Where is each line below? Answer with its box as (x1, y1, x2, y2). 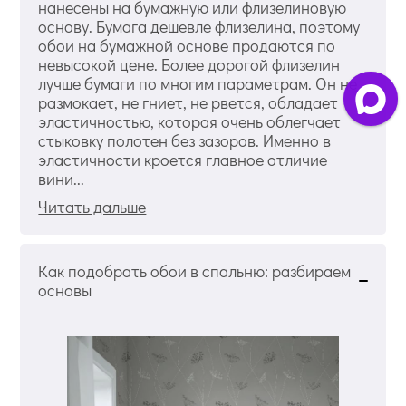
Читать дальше (38, 195, 147, 217)
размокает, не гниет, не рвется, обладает (38, 91, 339, 113)
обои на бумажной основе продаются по (38, 34, 336, 56)
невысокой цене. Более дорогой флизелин (38, 53, 341, 75)
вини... (38, 167, 85, 189)
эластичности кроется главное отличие (38, 148, 328, 170)
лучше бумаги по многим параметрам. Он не (38, 72, 358, 94)
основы (38, 278, 92, 301)
